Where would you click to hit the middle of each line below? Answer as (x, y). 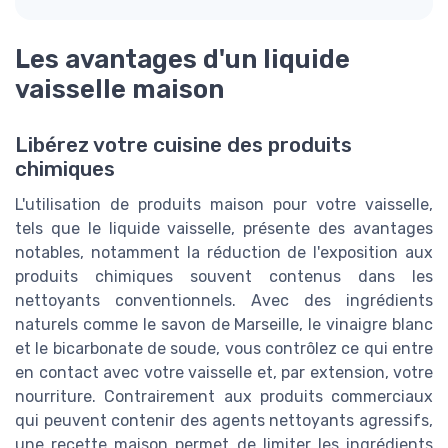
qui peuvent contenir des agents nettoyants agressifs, (224, 420)
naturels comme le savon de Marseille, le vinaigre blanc (224, 324)
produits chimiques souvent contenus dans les (224, 276)
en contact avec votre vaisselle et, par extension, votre (224, 372)
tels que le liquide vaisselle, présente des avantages (224, 228)
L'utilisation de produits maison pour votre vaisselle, (224, 204)
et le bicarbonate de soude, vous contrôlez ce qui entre (224, 348)
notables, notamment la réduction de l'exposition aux (224, 252)
